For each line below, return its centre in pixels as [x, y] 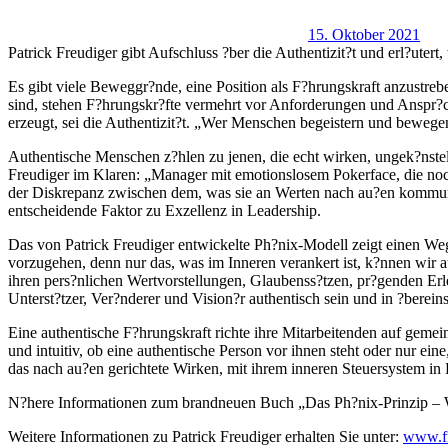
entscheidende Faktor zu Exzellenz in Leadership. [164, 211]
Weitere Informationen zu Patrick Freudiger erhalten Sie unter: [205, 437]
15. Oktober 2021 [364, 35]
